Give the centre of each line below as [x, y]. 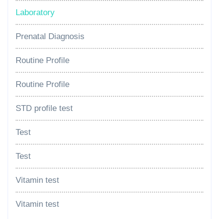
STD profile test [44, 108]
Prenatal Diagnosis [50, 36]
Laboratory [35, 12]
